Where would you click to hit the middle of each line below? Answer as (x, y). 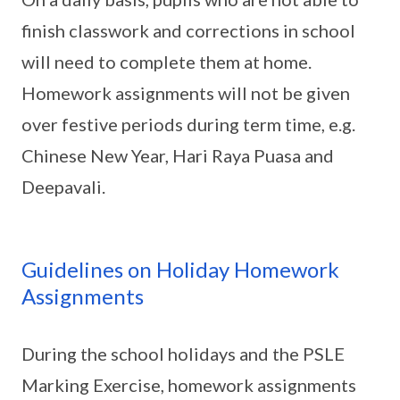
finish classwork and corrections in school (188, 30)
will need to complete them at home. (167, 62)
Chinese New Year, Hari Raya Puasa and (178, 155)
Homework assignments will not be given (186, 93)
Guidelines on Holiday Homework (180, 269)
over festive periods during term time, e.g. (188, 124)
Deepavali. (63, 187)
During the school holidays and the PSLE (183, 354)
